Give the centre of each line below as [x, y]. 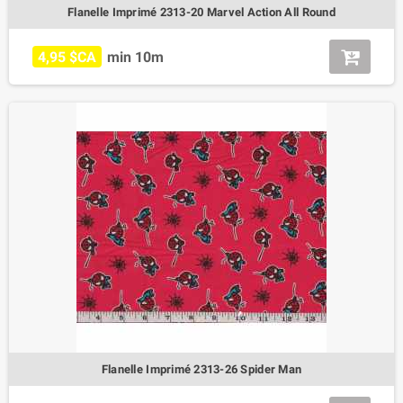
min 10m [136, 57]
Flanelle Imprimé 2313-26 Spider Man [201, 369]
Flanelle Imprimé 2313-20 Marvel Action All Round [201, 13]
